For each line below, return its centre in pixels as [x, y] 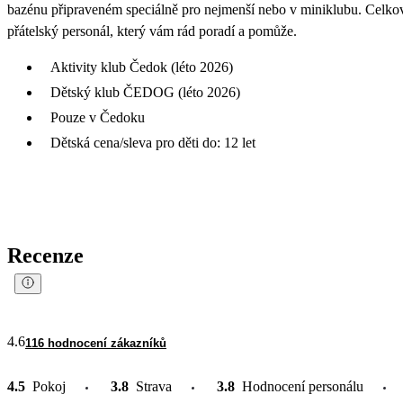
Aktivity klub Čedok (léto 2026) [142, 67]
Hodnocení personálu [303, 386]
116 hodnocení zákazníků [96, 343]
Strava [154, 386]
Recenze [45, 255]
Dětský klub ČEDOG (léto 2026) [145, 92]
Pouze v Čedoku [98, 117]
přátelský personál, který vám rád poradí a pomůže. [152, 31]
